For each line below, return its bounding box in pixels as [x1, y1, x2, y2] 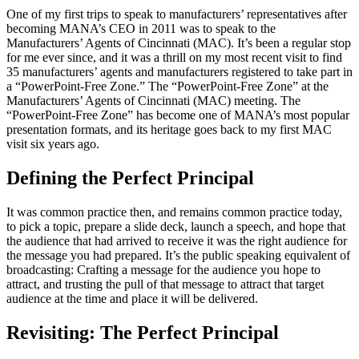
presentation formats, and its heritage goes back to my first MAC [6, 123, 332, 137]
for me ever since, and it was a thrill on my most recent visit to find [6, 50, 342, 65]
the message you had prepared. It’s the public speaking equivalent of [6, 248, 350, 263]
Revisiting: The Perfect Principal [6, 322, 279, 344]
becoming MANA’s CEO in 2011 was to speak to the [6, 22, 276, 36]
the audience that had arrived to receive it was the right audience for [6, 234, 347, 248]
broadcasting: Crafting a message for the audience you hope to [6, 263, 321, 277]
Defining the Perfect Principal [6, 167, 254, 189]
